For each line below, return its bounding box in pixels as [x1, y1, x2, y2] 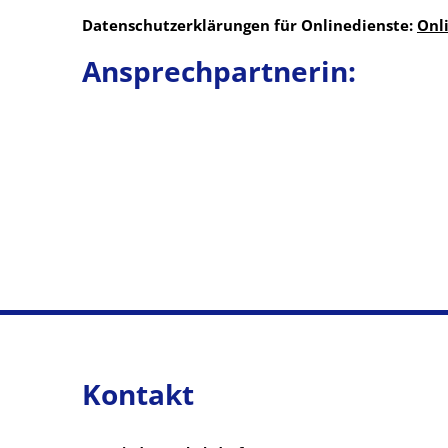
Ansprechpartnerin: [82, 52, 363, 90]
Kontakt [82, 375, 194, 414]
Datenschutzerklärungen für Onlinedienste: [82, 15, 417, 35]
